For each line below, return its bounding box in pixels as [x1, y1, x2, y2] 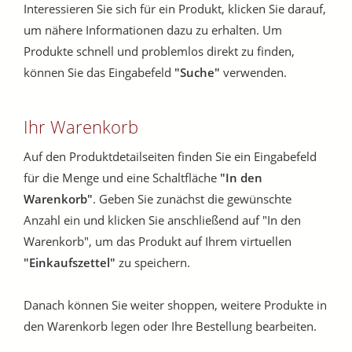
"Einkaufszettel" [24, 255, 115, 271]
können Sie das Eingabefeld [24, 64, 174, 81]
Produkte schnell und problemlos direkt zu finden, [24, 43, 295, 60]
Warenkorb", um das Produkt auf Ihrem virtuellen [24, 233, 291, 250]
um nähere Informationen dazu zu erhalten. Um [24, 22, 282, 38]
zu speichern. [115, 255, 190, 271]
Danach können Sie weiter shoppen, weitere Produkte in [24, 297, 327, 313]
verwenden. [220, 64, 287, 81]
